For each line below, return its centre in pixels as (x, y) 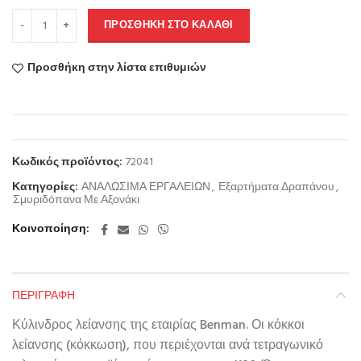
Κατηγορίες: (46, 188)
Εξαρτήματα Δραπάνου (276, 188)
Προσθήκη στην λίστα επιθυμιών (117, 68)
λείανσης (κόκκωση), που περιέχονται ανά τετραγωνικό (168, 346)
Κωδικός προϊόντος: (68, 163)
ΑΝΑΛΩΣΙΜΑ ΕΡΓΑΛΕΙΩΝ (146, 188)
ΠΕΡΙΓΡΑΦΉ (44, 295)
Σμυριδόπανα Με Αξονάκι (76, 201)
